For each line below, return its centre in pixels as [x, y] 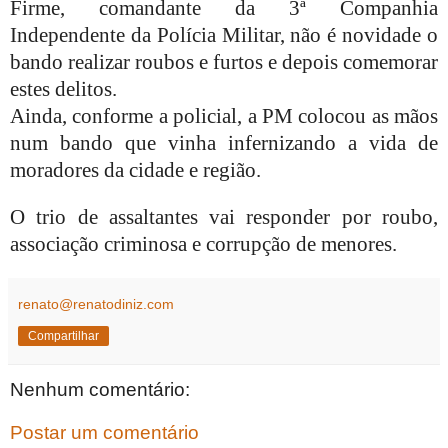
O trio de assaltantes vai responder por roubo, [224, 216]
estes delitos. [63, 88]
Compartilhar [63, 335]
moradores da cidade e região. [135, 169]
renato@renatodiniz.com [96, 303]
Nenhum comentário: [100, 389]
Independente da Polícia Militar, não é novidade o [224, 34]
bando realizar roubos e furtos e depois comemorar [224, 61]
